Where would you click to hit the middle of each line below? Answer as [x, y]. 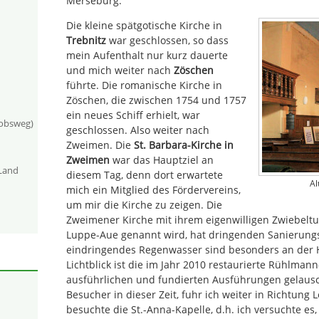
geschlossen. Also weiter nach [138, 130]
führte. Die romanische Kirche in [144, 85]
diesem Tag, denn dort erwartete [145, 175]
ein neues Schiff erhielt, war [133, 115]
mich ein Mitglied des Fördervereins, [153, 190]
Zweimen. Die [100, 145]
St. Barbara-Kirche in [184, 145]
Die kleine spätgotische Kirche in [144, 26]
